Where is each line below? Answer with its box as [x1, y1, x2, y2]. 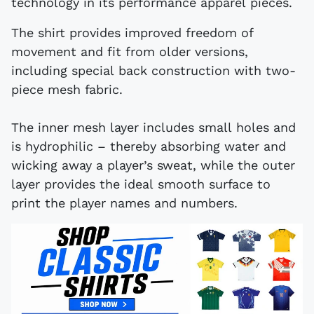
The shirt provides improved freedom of [11, 25, 254, 40]
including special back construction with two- [11, 62, 296, 78]
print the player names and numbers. [11, 195, 238, 210]
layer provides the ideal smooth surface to [11, 176, 271, 191]
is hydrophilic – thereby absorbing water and [11, 138, 286, 153]
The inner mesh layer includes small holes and [11, 119, 296, 135]
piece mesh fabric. [11, 81, 127, 97]
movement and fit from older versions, [11, 43, 248, 59]
